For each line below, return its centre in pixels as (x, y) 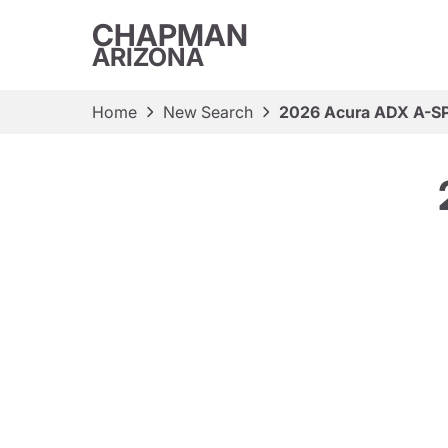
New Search (208, 112)
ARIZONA (148, 57)
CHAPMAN (170, 35)
